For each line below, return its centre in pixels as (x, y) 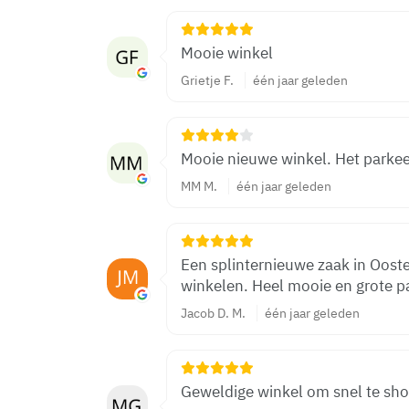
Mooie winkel (227, 53)
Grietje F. (207, 80)
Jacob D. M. (213, 313)
